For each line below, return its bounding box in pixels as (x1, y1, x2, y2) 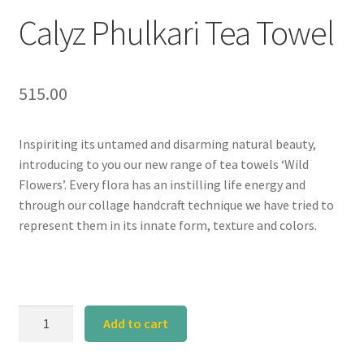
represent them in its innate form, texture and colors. (18, 216, 317, 233)
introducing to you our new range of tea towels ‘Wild (18, 155, 309, 172)
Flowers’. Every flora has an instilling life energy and (18, 175, 305, 193)
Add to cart (103, 315, 169, 332)
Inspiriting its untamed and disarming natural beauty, (18, 135, 316, 152)
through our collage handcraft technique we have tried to (18, 196, 334, 213)
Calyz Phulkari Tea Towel (18, 11, 334, 54)
